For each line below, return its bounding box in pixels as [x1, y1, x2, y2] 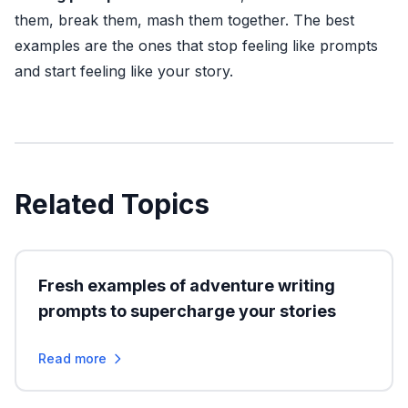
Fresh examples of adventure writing [38, 276, 335, 295]
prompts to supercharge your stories [38, 301, 336, 321]
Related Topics [15, 188, 209, 220]
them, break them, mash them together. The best [15, 11, 354, 29]
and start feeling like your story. [15, 62, 233, 80]
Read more [38, 351, 107, 366]
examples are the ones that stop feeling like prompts [15, 36, 378, 55]
